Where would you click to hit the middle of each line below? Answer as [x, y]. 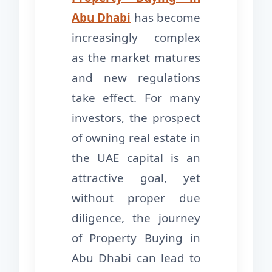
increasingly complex [136, 38]
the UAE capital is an [136, 158]
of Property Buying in [136, 238]
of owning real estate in [136, 138]
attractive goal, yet [136, 178]
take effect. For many [136, 98]
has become [166, 18]
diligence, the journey [136, 218]
